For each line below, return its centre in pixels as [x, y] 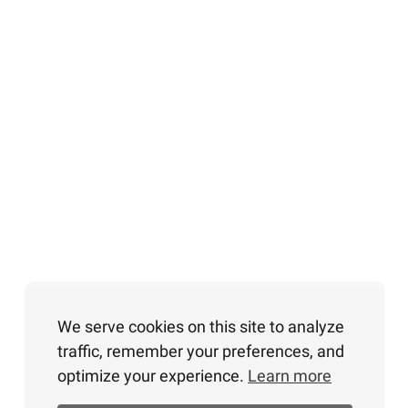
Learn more [290, 376]
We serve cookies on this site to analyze [201, 327]
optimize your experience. [153, 376]
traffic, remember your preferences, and [201, 352]
